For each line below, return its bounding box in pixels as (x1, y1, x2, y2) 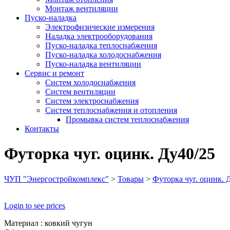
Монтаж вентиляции (45, 4, 118, 13)
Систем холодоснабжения (45, 78, 136, 87)
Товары (118, 174, 144, 183)
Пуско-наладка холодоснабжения (45, 50, 161, 59)
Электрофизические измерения (45, 23, 155, 31)
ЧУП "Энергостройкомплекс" (4, 174, 109, 183)
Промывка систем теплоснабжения (66, 115, 189, 124)
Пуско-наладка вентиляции (45, 60, 141, 68)
